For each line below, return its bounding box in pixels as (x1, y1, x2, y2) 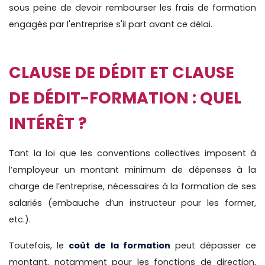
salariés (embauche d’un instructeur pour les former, (9, 196, 256, 209)
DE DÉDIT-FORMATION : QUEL (9, 86, 241, 109)
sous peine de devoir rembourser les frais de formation (9, 1, 256, 14)
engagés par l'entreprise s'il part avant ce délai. (9, 18, 212, 30)
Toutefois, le (9, 239, 69, 251)
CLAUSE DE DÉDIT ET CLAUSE (9, 61, 234, 83)
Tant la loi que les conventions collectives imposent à (9, 147, 256, 159)
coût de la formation (69, 239, 170, 251)
